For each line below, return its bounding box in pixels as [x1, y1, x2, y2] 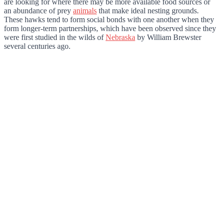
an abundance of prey [4, 6, 73, 15]
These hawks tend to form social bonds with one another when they [4, 15, 214, 24]
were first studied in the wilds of [4, 33, 106, 41]
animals [73, 6, 97, 15]
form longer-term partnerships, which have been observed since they [4, 24, 216, 33]
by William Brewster [135, 33, 201, 41]
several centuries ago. [4, 41, 71, 50]
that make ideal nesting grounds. [97, 6, 199, 15]
